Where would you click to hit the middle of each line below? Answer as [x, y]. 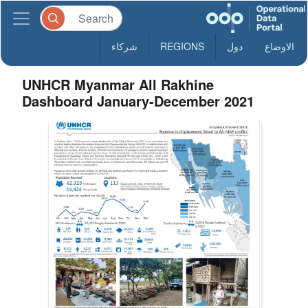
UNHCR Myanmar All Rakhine [118, 84]
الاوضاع [279, 46]
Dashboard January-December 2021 [139, 101]
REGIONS [182, 46]
